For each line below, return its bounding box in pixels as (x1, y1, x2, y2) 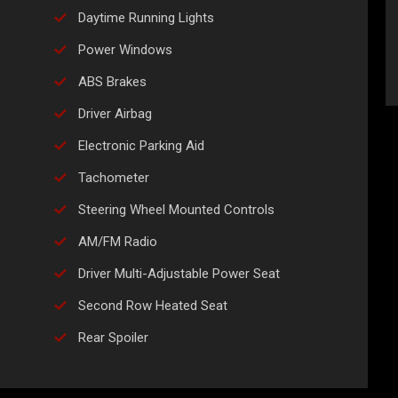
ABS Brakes (78, 74, 147, 91)
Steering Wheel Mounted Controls (78, 202, 275, 219)
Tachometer (78, 170, 149, 187)
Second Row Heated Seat (78, 298, 227, 314)
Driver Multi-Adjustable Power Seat (78, 266, 280, 283)
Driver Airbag (78, 106, 152, 123)
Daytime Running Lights (78, 10, 214, 27)
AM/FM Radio (78, 234, 157, 251)
